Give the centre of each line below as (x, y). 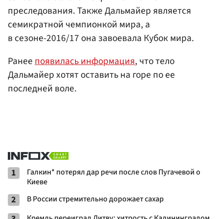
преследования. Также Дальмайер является (99, 11)
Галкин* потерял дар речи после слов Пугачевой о (114, 172)
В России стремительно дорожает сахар (95, 199)
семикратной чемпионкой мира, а (79, 25)
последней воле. (42, 89)
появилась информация (85, 61)
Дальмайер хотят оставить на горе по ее (91, 75)
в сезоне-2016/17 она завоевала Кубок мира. (101, 38)
